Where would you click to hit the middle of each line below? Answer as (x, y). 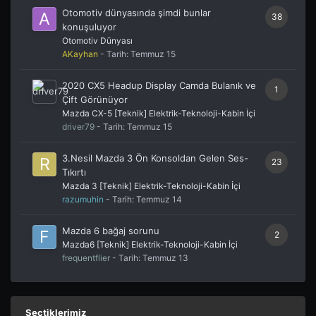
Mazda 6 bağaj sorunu (111, 230)
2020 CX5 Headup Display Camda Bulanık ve (159, 85)
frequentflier (86, 257)
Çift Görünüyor (95, 99)
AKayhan (80, 54)
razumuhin (83, 199)
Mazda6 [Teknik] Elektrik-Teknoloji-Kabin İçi (150, 244)
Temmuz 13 (165, 257)
